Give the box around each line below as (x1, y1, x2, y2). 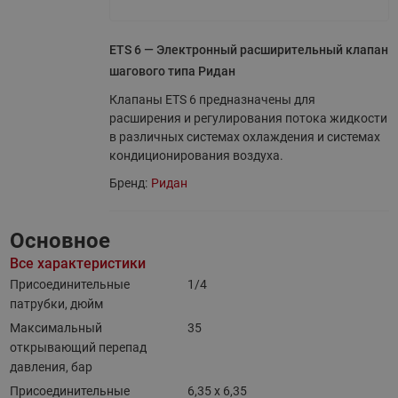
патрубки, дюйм (9, 297, 103, 311)
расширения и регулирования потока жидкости (108, 111, 387, 125)
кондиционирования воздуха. (108, 148, 283, 163)
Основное (9, 228, 110, 253)
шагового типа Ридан (108, 64, 235, 78)
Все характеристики (9, 255, 146, 272)
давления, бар (9, 360, 92, 374)
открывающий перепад (9, 340, 147, 354)
